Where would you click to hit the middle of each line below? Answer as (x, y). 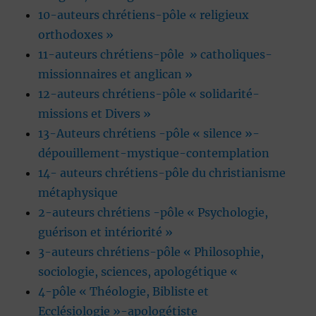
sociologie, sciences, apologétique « (140, 272)
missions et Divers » (95, 114)
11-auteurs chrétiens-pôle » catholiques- (156, 55)
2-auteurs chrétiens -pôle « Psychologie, (153, 213)
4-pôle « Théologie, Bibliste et (124, 292)
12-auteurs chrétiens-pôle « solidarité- (149, 94)
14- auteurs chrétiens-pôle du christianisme (162, 173)
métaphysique (78, 193)
